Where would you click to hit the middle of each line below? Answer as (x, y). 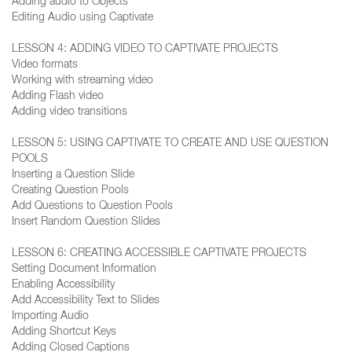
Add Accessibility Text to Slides (86, 301)
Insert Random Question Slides (86, 222)
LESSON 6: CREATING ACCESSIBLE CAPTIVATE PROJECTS (159, 254)
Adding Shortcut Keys (64, 332)
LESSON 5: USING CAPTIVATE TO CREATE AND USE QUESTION (170, 144)
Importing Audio (50, 317)
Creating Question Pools (70, 191)
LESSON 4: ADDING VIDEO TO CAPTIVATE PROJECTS (145, 49)
